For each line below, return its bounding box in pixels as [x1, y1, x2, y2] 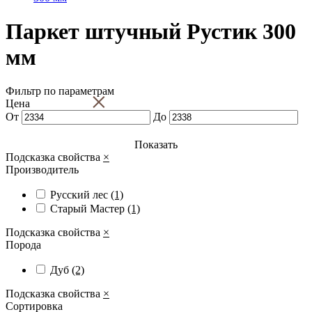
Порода [6, 239, 41, 251]
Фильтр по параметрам [6, 85, 114, 97]
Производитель [6, 164, 79, 176]
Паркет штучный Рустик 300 [6, 18, 296, 44]
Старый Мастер [50, 203, 127, 215]
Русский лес [50, 189, 111, 201]
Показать [134, 139, 178, 151]
